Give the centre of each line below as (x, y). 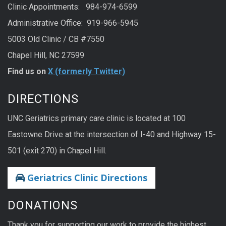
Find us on (28, 71)
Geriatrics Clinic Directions (86, 177)
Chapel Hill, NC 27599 (46, 55)
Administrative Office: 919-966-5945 (73, 23)
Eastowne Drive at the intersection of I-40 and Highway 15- (112, 135)
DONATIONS (43, 205)
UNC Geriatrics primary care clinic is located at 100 (97, 119)
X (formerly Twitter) (87, 71)
